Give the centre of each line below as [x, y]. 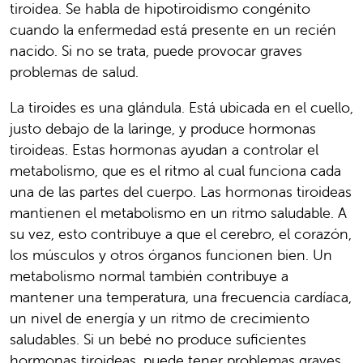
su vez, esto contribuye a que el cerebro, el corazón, [181, 234]
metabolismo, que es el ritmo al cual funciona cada [175, 171]
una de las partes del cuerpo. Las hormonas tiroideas [181, 192]
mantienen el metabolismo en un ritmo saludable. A [178, 213]
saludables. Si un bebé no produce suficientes [158, 340]
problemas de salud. [74, 72]
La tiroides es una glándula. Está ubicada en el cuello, [181, 108]
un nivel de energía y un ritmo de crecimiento [160, 318]
